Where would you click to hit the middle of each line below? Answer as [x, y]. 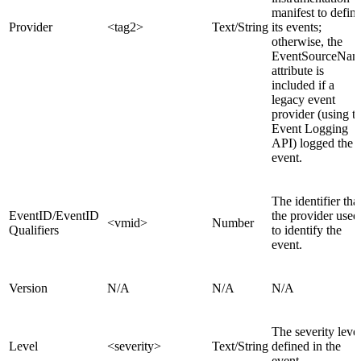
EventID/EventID [54, 216]
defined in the [306, 346]
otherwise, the [307, 42]
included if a [303, 85]
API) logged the [312, 143]
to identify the [307, 230]
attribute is [298, 71]
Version [28, 288]
